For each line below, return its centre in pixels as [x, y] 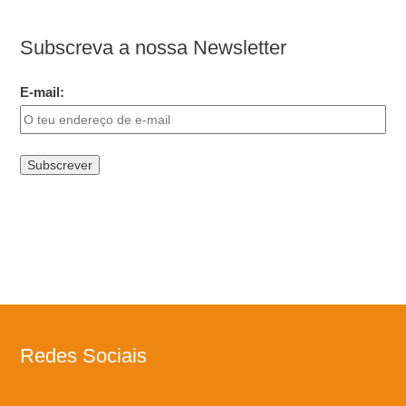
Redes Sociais [84, 355]
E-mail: [43, 92]
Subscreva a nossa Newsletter [154, 48]
